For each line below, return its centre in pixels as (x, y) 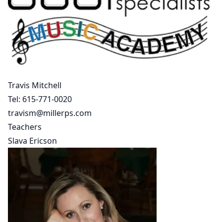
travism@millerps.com (50, 113)
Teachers (25, 127)
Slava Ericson (32, 141)
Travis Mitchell (35, 85)
